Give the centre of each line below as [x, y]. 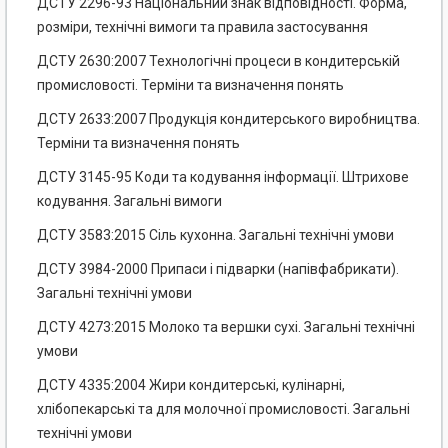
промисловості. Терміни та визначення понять [190, 85]
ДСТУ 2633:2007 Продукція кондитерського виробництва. [228, 119]
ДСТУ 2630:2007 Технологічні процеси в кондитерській [218, 61]
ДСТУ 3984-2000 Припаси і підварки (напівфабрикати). [218, 269]
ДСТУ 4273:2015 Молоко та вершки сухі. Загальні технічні [226, 327]
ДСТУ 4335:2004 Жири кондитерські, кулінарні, [191, 385]
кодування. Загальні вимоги [129, 201]
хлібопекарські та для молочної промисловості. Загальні [223, 409]
